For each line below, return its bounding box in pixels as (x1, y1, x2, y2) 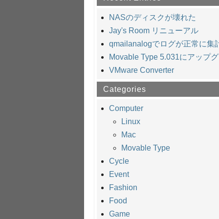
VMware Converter (109, 66, 174, 74)
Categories (103, 85, 146, 93)
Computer (109, 104, 143, 113)
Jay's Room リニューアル (109, 26, 198, 35)
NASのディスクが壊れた (109, 13, 196, 22)
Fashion (109, 183, 137, 192)
